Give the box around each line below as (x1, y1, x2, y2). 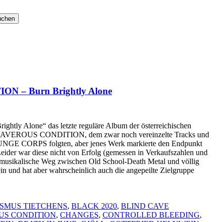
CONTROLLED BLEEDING (103, 210, 200, 219)
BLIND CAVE (121, 201, 169, 210)
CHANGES (60, 210, 99, 219)
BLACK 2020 (71, 201, 117, 210)
